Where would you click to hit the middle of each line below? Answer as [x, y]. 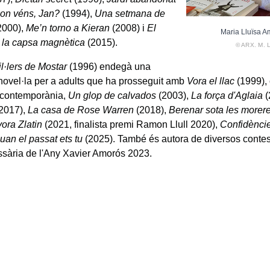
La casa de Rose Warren [81, 110]
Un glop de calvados [112, 95]
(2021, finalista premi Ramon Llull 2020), [131, 124]
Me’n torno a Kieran [68, 28]
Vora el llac [211, 81]
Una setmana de [130, 13]
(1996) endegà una [109, 66]
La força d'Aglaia [227, 95]
